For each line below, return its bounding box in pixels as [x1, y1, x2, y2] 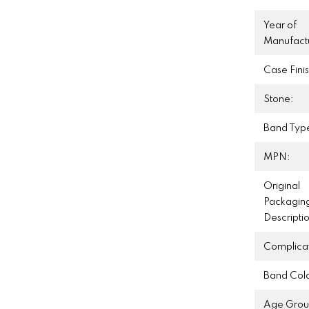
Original [263, 181, 301, 191]
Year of [263, 20, 297, 30]
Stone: [263, 94, 295, 104]
